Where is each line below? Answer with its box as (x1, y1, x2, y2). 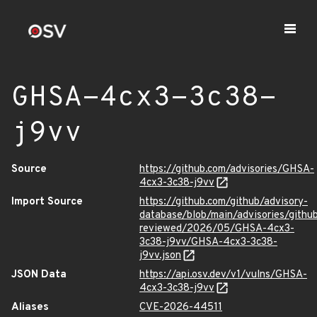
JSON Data (11, 268, 67, 282)
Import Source (11, 195, 83, 209)
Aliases (11, 301, 49, 314)
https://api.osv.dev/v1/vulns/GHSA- (139, 268, 307, 282)
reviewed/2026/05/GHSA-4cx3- (139, 222, 294, 236)
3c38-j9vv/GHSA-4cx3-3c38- (139, 236, 277, 249)
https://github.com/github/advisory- (139, 195, 308, 209)
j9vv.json (139, 249, 181, 263)
